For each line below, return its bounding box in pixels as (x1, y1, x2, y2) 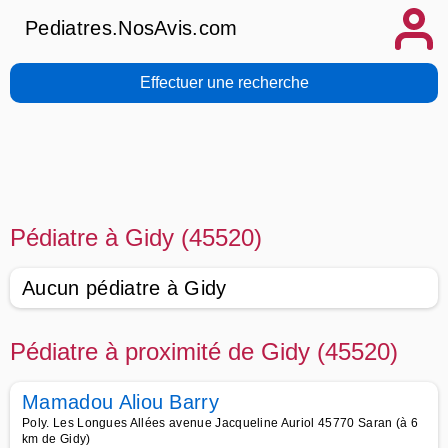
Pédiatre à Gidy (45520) (10, 224, 262, 251)
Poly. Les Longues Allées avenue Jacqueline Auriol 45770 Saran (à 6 (22, 416, 419, 430)
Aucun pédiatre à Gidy (22, 277, 227, 299)
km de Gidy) (22, 432, 91, 446)
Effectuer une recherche (139, 74, 309, 91)
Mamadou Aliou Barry (22, 391, 220, 413)
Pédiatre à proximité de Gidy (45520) (10, 338, 398, 365)
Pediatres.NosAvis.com (25, 17, 238, 39)
